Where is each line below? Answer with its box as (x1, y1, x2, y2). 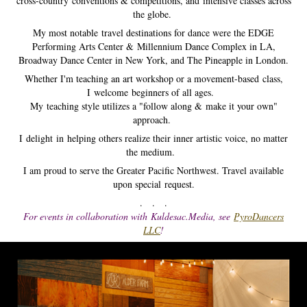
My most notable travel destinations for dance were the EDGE (33, 26, 274, 39)
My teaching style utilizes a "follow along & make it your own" (29, 99, 278, 112)
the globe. (132, 8, 175, 21)
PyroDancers (234, 210, 284, 223)
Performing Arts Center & (32, 40, 137, 53)
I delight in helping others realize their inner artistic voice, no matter (19, 132, 288, 145)
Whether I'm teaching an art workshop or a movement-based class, (24, 72, 283, 85)
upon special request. (112, 177, 195, 191)
